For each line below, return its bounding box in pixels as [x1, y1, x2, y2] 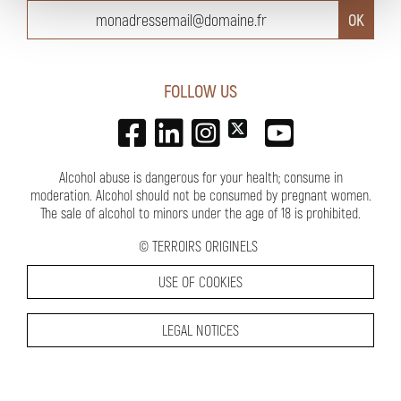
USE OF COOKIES [158, 273, 243, 291]
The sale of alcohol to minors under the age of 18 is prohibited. [40, 204, 361, 222]
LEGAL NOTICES [162, 321, 239, 339]
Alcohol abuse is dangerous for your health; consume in [58, 168, 343, 186]
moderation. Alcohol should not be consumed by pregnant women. [30, 186, 371, 204]
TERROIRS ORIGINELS [152, 237, 258, 255]
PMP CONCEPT [200, 358, 305, 381]
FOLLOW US [164, 80, 237, 102]
